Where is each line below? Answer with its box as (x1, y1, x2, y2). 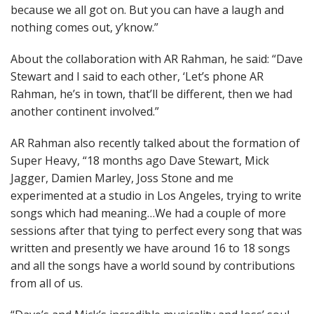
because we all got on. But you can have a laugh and (11, 2, 284, 18)
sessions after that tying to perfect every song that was (11, 223, 302, 238)
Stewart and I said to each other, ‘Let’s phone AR (11, 69, 264, 84)
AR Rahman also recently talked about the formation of (11, 135, 300, 151)
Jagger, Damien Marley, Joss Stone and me (11, 170, 233, 186)
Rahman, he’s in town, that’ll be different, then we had (11, 86, 292, 102)
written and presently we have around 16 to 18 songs (11, 240, 290, 256)
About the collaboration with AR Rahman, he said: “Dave (11, 51, 303, 67)
